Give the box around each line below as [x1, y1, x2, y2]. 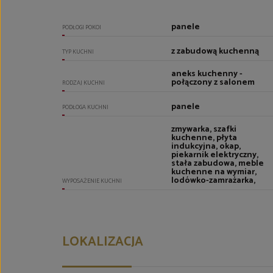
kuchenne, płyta [171, 131, 238, 145]
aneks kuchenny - [171, 67, 243, 81]
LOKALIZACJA [62, 232, 143, 252]
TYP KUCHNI [62, 47, 94, 57]
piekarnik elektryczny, [171, 148, 259, 162]
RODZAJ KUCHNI [62, 78, 105, 88]
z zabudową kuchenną [171, 44, 260, 58]
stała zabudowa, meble [171, 157, 264, 171]
